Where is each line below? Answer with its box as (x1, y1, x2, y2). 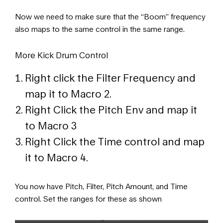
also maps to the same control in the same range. (15, 24, 185, 34)
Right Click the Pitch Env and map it (25, 104, 197, 116)
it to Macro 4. (25, 151, 88, 164)
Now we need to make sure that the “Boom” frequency (15, 12, 206, 21)
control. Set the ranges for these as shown (15, 194, 162, 204)
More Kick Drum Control (15, 50, 108, 60)
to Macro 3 (25, 119, 77, 132)
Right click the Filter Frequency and (25, 72, 196, 84)
